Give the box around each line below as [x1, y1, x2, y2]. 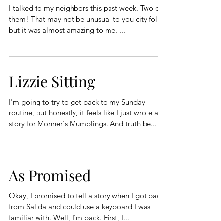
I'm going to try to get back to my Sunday [9, 97, 145, 107]
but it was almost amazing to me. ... [9, 25, 125, 35]
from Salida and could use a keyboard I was [9, 202, 150, 212]
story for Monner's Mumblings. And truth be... [110, 119, 157, 129]
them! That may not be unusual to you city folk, [9, 14, 31, 24]
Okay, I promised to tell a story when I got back [9, 191, 164, 201]
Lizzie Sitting [9, 72, 95, 92]
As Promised [9, 165, 91, 185]
